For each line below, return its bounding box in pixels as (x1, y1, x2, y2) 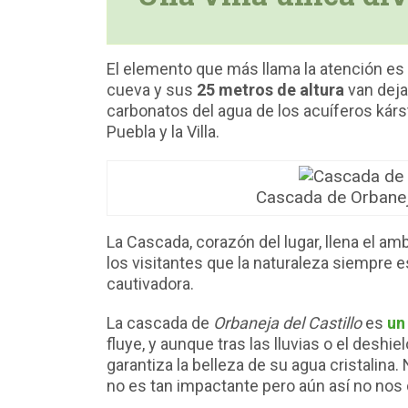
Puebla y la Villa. (107, 122, 219, 142)
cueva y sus (107, 80, 197, 100)
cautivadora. (107, 274, 194, 294)
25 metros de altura (197, 80, 344, 100)
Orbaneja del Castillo (213, 313, 362, 333)
